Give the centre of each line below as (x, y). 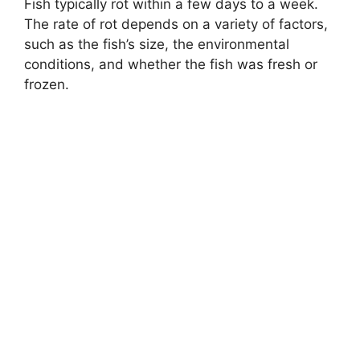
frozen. (47, 84)
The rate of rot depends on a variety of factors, (176, 24)
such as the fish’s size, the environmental (157, 44)
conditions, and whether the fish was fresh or (171, 64)
